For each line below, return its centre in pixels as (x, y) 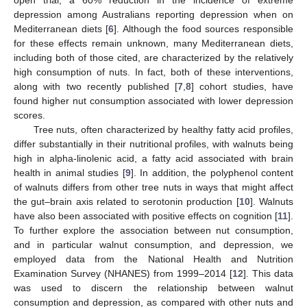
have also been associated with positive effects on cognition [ (146, 216)
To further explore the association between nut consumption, (153, 230)
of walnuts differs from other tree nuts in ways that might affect (153, 187)
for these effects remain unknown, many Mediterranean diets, (153, 43)
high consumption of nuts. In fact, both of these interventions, (153, 72)
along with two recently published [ (96, 86)
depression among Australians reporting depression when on (153, 14)
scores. (29, 115)
